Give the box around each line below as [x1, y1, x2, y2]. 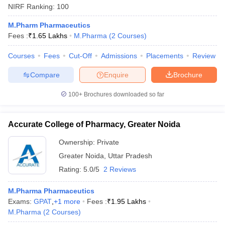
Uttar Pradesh [108, 152, 152, 160]
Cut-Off [69, 52, 92, 60]
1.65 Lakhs [32, 32, 67, 40]
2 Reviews [103, 165, 136, 173]
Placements [146, 52, 183, 60]
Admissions [101, 52, 137, 60]
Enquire [104, 70, 129, 79]
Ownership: [59, 138, 97, 146]
